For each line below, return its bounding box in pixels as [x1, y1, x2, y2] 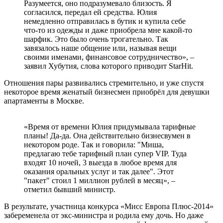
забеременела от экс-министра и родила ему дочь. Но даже [4, 211, 204, 220]
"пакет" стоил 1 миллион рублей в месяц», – [24, 176, 175, 185]
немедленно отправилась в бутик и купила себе [24, 17, 186, 26]
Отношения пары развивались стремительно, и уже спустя [4, 79, 204, 88]
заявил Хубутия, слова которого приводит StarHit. [24, 62, 193, 71]
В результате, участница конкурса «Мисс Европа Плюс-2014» [4, 202, 214, 211]
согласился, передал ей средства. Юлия [24, 8, 157, 17]
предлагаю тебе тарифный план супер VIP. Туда [24, 149, 187, 158]
